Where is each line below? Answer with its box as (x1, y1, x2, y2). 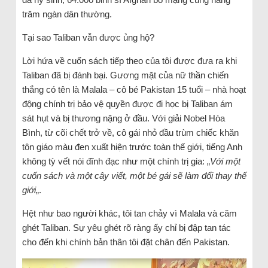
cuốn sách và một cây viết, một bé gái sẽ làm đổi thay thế (22, 170, 246, 181)
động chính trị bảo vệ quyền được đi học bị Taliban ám (22, 99, 233, 109)
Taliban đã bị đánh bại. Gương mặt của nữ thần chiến (22, 70, 229, 81)
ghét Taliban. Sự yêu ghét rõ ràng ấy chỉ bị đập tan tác (22, 223, 231, 233)
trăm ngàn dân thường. (22, 9, 112, 20)
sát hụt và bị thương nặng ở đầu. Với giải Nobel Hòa (22, 113, 225, 124)
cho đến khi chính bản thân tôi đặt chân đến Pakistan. (22, 237, 230, 248)
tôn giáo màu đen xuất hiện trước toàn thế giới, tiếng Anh (22, 142, 242, 153)
